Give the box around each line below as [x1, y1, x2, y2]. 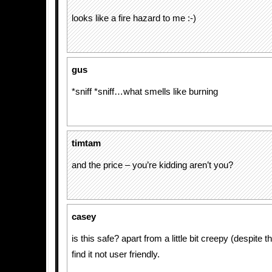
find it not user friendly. [72, 250, 160, 259]
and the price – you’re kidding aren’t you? [72, 160, 233, 170]
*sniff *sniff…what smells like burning [72, 87, 218, 97]
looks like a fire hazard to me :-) [72, 13, 196, 23]
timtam [72, 138, 101, 148]
